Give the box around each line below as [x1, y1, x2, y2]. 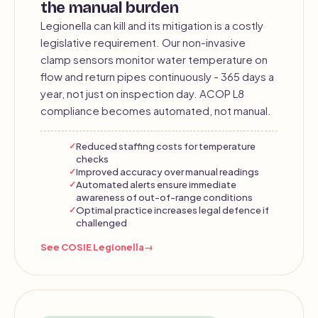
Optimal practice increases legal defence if [76, 204, 269, 216]
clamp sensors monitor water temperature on [40, 53, 268, 66]
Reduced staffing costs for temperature [76, 140, 256, 152]
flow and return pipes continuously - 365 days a [40, 70, 274, 83]
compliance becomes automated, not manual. [40, 104, 271, 117]
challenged [76, 216, 127, 229]
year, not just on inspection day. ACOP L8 [40, 87, 244, 100]
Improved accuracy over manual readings [76, 165, 259, 177]
